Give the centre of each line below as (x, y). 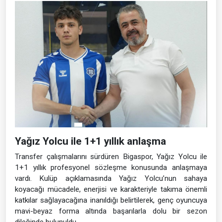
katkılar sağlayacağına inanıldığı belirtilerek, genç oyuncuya (111, 200)
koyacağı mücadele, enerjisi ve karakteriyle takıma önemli (111, 190)
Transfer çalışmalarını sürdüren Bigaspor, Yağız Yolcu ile (111, 157)
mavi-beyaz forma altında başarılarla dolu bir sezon (111, 211)
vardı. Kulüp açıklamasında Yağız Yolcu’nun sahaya (111, 179)
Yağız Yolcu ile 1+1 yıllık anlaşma (90, 141)
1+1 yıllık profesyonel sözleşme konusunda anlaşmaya (111, 168)
